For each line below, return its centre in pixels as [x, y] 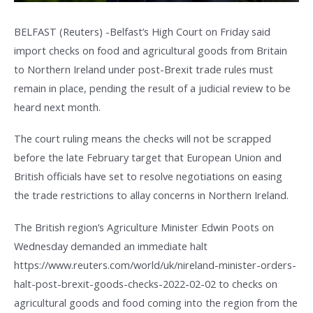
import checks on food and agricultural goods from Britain [151, 50]
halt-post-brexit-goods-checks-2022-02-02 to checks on [146, 283]
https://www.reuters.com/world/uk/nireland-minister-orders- [155, 264]
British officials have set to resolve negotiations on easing [148, 176]
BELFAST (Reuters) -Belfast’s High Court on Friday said [142, 31]
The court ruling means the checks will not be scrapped [143, 139]
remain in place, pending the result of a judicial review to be [152, 88]
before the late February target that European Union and [148, 158]
